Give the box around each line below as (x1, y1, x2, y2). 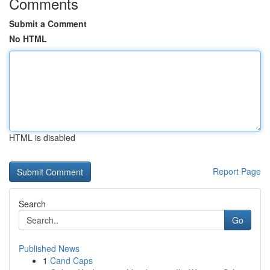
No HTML (9, 33, 47, 45)
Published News (19, 242, 80, 254)
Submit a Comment (9, 17, 87, 30)
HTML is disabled (9, 131, 75, 143)
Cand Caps (50, 254, 93, 266)
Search (19, 198, 46, 210)
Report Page (213, 165, 261, 177)
